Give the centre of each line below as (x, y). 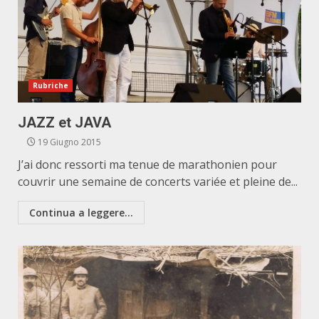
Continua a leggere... (81, 213)
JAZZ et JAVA (64, 122)
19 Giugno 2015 (68, 142)
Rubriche (51, 85)
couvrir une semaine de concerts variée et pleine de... (158, 182)
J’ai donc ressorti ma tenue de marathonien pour (147, 164)
